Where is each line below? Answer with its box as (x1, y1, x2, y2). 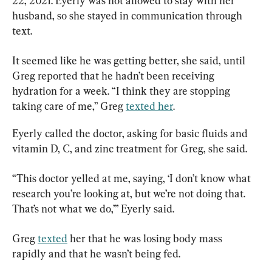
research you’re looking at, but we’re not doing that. (12, 187, 248, 200)
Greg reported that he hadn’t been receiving (12, 69, 217, 83)
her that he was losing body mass (67, 232, 225, 245)
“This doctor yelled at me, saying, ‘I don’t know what (12, 172, 253, 185)
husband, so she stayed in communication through (12, 9, 245, 22)
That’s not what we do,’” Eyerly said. (12, 202, 174, 216)
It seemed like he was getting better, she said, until (12, 54, 248, 67)
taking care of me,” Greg (12, 100, 126, 113)
